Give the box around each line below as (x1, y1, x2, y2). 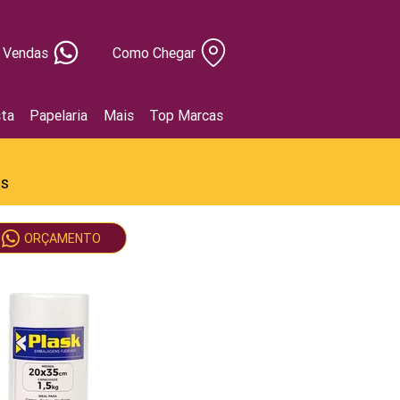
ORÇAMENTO (23, 229, 101, 246)
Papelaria (29, 105, 88, 124)
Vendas (3, 44, 48, 62)
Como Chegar (112, 44, 196, 62)
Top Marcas (149, 105, 224, 124)
